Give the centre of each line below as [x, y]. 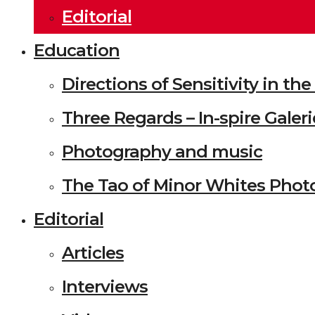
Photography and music [162, 152]
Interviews [105, 287]
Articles [93, 253]
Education [77, 50]
